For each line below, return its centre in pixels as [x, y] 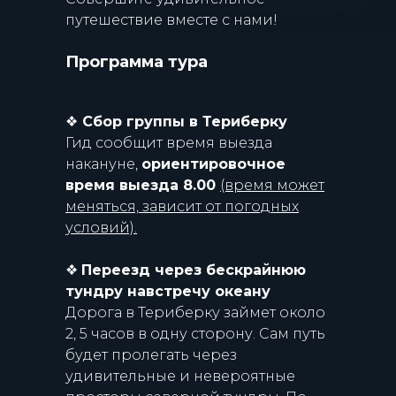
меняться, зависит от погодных [182, 206]
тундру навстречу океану [168, 291]
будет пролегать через [151, 355]
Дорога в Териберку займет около [195, 312]
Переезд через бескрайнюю [194, 270]
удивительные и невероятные [180, 376]
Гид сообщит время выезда [169, 143]
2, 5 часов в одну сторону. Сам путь [195, 334]
